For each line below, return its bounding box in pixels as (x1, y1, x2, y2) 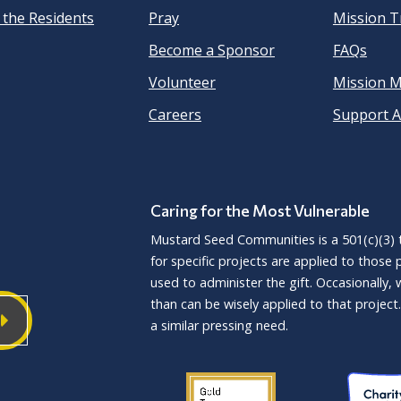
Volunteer (149, 73, 216, 93)
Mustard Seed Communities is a (150, 231, 342, 249)
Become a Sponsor (149, 40, 275, 61)
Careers (149, 105, 201, 125)
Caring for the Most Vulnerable (150, 200, 370, 221)
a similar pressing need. (150, 317, 288, 335)
